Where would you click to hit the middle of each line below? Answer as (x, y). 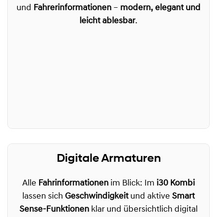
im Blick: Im (132, 184)
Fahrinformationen (73, 184)
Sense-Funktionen (54, 210)
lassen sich (44, 197)
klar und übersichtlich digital (143, 210)
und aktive (150, 197)
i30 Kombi (176, 184)
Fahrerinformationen (72, 8)
